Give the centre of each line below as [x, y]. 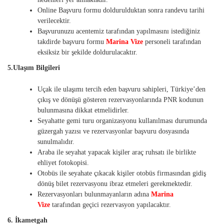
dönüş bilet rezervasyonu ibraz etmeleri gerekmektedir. [115, 184]
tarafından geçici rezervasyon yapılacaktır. [111, 205]
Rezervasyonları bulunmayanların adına [94, 194]
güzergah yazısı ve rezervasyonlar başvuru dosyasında [113, 131]
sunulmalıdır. [56, 142]
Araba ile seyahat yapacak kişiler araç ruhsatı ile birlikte [117, 152]
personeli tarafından [172, 42]
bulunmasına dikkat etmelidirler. [83, 110]
